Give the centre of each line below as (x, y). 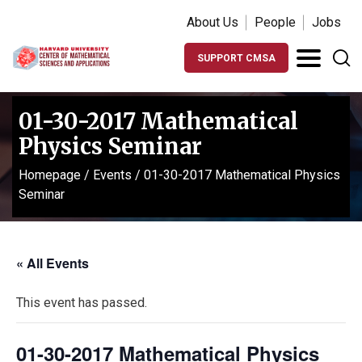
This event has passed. (82, 303)
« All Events (53, 263)
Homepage (50, 175)
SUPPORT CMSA (236, 58)
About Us (213, 22)
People (275, 22)
